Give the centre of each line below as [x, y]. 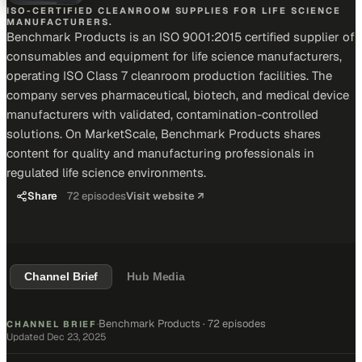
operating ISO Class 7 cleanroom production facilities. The [169, 76]
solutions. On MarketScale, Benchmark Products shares [164, 134]
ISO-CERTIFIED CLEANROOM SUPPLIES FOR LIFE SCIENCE [174, 11]
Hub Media [156, 277]
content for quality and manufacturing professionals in [160, 153]
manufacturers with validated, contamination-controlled [162, 114]
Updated [27, 337]
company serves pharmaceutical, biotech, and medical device [178, 95]
